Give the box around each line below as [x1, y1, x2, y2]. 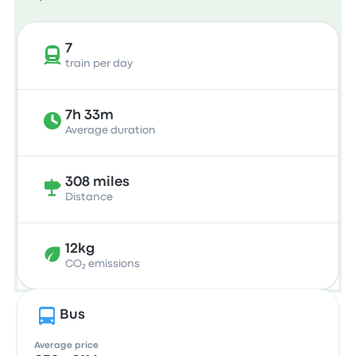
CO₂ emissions [65, 259, 141, 269]
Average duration [65, 126, 157, 135]
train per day [65, 59, 133, 68]
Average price [34, 342, 99, 350]
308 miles [65, 176, 130, 188]
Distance [65, 192, 114, 202]
